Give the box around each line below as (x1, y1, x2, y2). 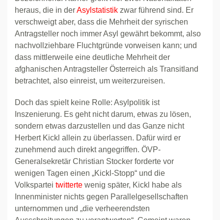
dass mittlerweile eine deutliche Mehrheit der (15, 53, 170, 61)
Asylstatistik (77, 6, 118, 14)
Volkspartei (15, 181, 55, 189)
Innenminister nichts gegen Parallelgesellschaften (15, 192, 188, 201)
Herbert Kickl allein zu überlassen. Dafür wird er (15, 134, 181, 142)
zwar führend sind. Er (118, 6, 193, 14)
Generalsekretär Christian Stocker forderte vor (15, 157, 174, 165)
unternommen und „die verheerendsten (15, 204, 150, 213)
